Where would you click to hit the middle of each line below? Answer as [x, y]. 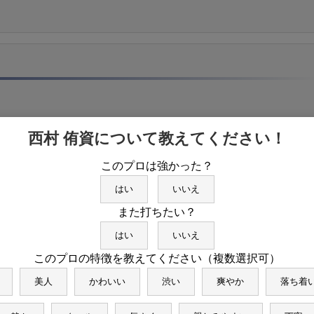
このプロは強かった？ [157, 165]
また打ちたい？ [157, 212]
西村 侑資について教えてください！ [157, 138]
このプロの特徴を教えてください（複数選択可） [157, 258]
